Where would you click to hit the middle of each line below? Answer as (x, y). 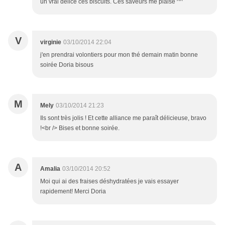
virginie (51, 42)
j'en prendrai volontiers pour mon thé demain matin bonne (119, 55)
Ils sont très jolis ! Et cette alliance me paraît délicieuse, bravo (123, 118)
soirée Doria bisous (67, 65)
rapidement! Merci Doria (73, 192)
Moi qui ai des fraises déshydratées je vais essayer (109, 182)
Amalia (50, 169)
